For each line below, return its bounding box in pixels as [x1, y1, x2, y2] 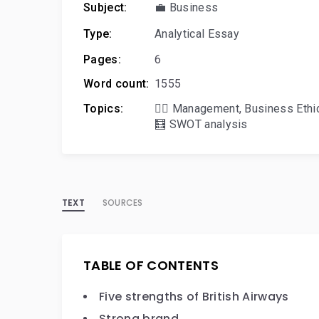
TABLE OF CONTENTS [83, 256, 219, 274]
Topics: [83, 102, 124, 115]
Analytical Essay [155, 27, 240, 41]
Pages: [83, 53, 121, 66]
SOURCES [102, 197, 143, 209]
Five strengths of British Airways [99, 288, 289, 305]
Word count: [83, 77, 150, 90]
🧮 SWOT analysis [155, 117, 248, 131]
